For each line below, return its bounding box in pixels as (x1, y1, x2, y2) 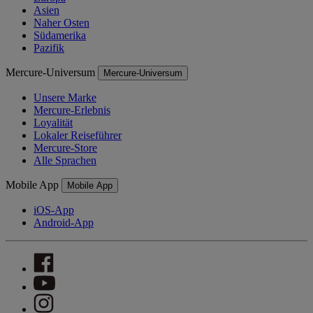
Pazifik (34, 41, 64, 54)
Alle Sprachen (34, 154, 96, 166)
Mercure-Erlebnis (34, 103, 110, 116)
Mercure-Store (34, 141, 97, 154)
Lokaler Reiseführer (34, 129, 122, 141)
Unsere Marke (34, 91, 96, 103)
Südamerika (34, 29, 86, 41)
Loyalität (34, 116, 73, 129)
